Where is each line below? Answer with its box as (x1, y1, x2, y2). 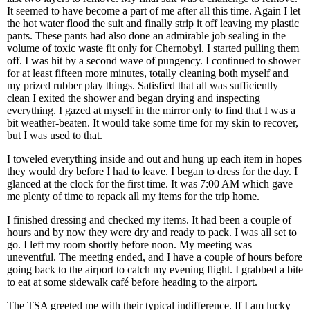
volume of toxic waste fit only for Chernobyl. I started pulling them (7, 42, 299, 54)
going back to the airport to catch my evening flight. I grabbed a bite (7, 264, 303, 275)
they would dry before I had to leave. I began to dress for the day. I (7, 165, 298, 177)
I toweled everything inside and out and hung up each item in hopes (7, 153, 302, 165)
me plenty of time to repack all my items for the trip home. (7, 190, 262, 202)
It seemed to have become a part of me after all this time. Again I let (7, 5, 300, 17)
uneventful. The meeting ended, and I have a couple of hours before (7, 251, 302, 263)
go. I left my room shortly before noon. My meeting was (7, 239, 252, 250)
